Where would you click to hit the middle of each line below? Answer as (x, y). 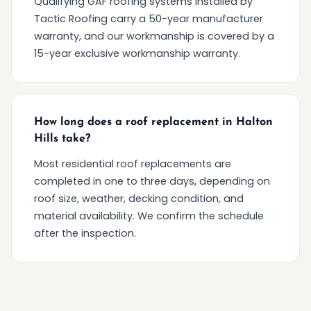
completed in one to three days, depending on (152, 181)
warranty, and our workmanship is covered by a (154, 36)
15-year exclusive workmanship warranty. (137, 53)
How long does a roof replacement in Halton (153, 122)
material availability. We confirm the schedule (149, 216)
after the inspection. (85, 233)
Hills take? (62, 138)
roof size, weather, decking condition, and (139, 198)
